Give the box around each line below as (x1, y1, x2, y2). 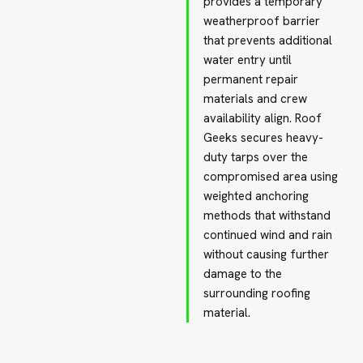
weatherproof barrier (203, 12, 321, 29)
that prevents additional (203, 32, 333, 49)
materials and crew (203, 90, 308, 107)
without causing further (203, 246, 330, 263)
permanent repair (203, 70, 299, 88)
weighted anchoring (203, 187, 310, 204)
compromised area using (203, 168, 339, 185)
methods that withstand (203, 207, 331, 224)
